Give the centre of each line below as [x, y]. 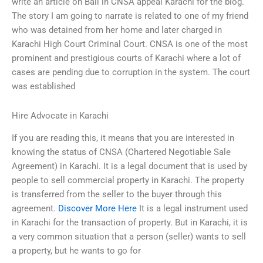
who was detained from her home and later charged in [117, 30]
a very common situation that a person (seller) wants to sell [129, 237]
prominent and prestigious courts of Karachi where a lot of [126, 58]
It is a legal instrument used [192, 209]
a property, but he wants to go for [76, 251]
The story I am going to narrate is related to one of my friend [130, 16]
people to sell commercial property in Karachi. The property [128, 181]
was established [43, 87]
